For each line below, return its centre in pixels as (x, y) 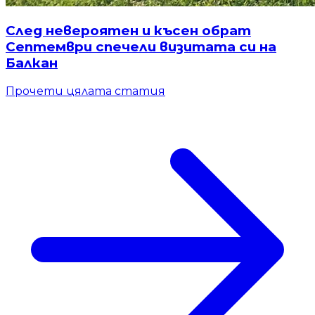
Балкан (32, 63)
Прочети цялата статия (85, 91)
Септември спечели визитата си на (141, 47)
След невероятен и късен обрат (128, 31)
